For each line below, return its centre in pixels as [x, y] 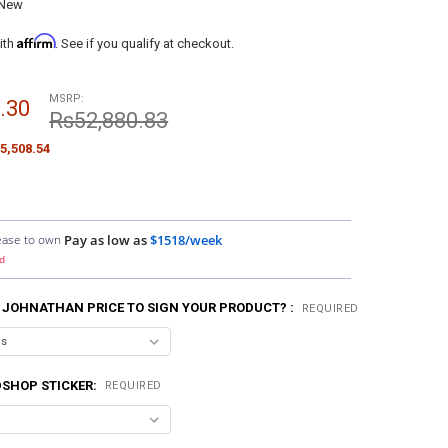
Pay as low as [106, 239]
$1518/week [186, 239]
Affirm [35, 41]
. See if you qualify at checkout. [144, 44]
